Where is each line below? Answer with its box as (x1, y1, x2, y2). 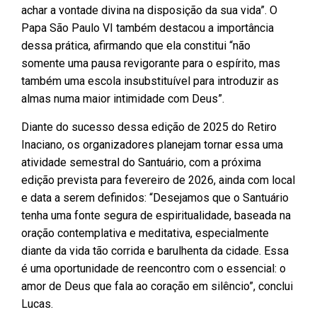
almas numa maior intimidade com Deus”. (21, 92, 224, 106)
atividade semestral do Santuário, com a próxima (21, 155, 261, 169)
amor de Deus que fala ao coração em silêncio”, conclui (21, 279, 293, 293)
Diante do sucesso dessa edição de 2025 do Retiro (21, 120, 277, 134)
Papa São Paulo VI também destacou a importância (21, 21, 274, 35)
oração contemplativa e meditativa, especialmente (21, 226, 269, 240)
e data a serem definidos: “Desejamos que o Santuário (21, 190, 289, 204)
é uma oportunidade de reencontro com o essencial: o (21, 261, 286, 275)
